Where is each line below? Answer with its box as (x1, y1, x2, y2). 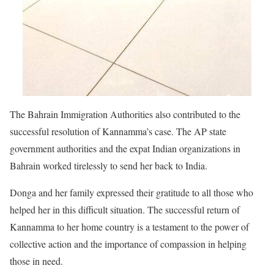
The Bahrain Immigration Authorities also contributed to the (10, 107, 240, 120)
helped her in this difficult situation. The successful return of (10, 202, 240, 216)
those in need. (10, 254, 63, 267)
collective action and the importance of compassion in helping (10, 237, 246, 250)
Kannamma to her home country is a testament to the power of (10, 220, 249, 233)
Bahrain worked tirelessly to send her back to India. (10, 158, 207, 172)
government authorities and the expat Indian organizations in (10, 141, 240, 155)
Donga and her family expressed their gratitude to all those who (10, 185, 253, 199)
